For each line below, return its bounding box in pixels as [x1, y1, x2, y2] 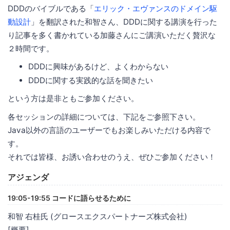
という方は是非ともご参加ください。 [8, 93, 139, 103]
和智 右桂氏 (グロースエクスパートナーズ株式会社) [8, 211, 187, 221]
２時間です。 [8, 43, 54, 53]
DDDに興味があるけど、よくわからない [28, 61, 168, 71]
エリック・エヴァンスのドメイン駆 [94, 3, 217, 13]
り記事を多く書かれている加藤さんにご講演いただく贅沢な [8, 30, 216, 40]
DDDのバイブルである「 [8, 3, 94, 13]
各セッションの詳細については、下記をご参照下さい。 [8, 111, 200, 122]
